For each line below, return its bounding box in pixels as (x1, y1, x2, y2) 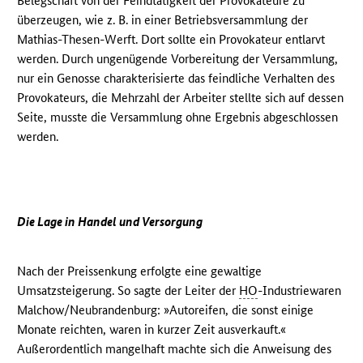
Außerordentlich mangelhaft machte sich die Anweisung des (17, 340, 332, 357)
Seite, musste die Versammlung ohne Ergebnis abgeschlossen (17, 109, 339, 125)
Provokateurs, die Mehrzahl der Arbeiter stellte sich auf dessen (17, 89, 344, 105)
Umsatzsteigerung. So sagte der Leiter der (17, 282, 240, 298)
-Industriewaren (258, 282, 342, 298)
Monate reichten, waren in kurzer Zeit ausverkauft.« (17, 321, 287, 337)
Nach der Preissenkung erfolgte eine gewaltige (17, 263, 263, 279)
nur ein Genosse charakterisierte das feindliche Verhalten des (17, 70, 335, 86)
